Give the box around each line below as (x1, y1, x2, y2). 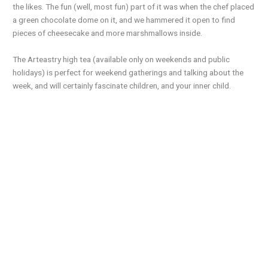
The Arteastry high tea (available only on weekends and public (13, 54, 230, 65)
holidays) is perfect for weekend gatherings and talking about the (13, 68, 244, 78)
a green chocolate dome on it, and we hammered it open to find (13, 15, 236, 25)
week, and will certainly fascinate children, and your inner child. (13, 81, 232, 91)
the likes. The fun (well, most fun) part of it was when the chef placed (13, 2, 255, 12)
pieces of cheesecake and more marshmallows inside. (13, 28, 203, 38)
